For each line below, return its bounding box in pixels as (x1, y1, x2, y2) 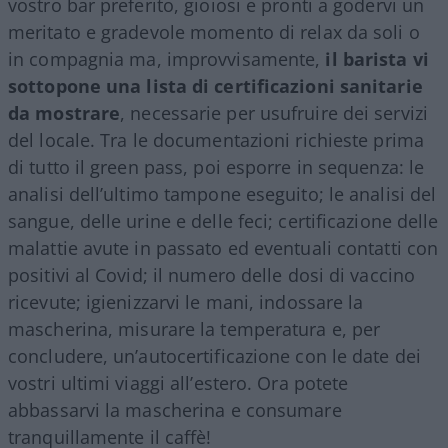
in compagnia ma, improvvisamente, (8, 46, 326, 71)
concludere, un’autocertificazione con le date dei (8, 343, 421, 368)
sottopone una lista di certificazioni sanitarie (8, 73, 423, 98)
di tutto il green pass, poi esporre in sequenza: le (8, 154, 425, 179)
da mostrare (8, 100, 121, 125)
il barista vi (325, 46, 429, 71)
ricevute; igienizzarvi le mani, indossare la (8, 289, 364, 314)
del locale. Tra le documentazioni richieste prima (8, 127, 424, 152)
